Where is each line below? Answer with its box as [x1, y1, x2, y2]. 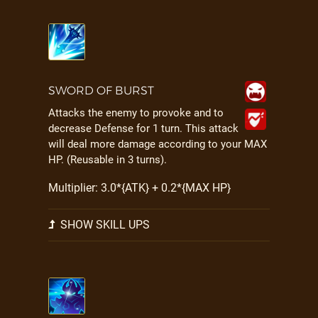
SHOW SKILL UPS [57, 218, 150, 231]
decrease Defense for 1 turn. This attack [48, 122, 238, 135]
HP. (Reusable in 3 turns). [48, 153, 167, 166]
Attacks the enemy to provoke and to [48, 106, 224, 119]
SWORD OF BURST [48, 84, 154, 97]
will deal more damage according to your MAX [48, 138, 267, 150]
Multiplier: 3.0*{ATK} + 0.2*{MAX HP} [48, 181, 231, 194]
